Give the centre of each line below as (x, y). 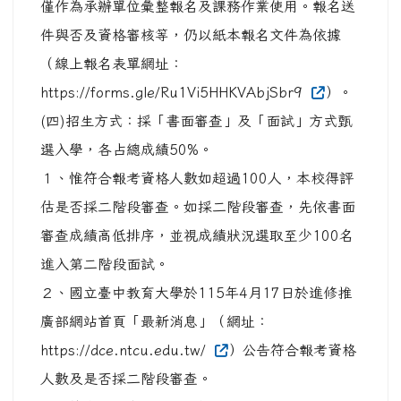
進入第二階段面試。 (105, 264)
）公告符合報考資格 (291, 350)
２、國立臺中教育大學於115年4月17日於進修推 (196, 293)
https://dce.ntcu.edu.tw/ (126, 350)
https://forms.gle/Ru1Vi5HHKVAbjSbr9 (174, 93)
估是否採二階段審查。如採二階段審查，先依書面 (198, 207)
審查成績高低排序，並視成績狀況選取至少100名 (197, 236)
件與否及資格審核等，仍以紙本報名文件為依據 (191, 35)
